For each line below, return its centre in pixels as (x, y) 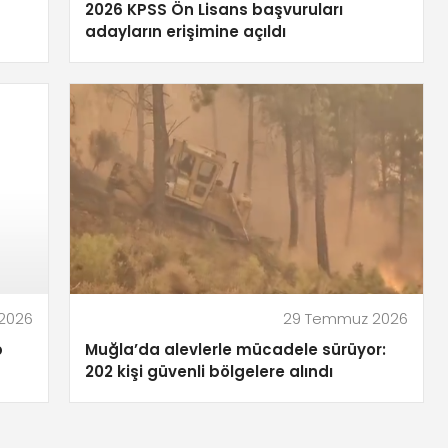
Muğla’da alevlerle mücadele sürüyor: (235, 350)
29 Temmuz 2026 (345, 319)
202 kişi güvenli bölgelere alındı (209, 372)
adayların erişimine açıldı (185, 32)
